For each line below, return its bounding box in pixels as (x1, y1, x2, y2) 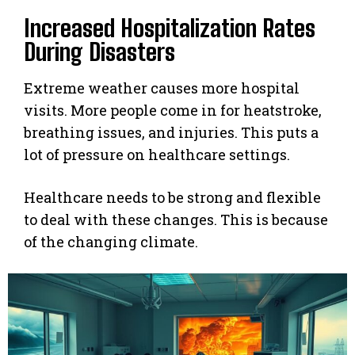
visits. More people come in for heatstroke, (24, 101, 322, 120)
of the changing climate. (24, 232, 198, 252)
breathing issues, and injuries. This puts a (24, 123, 319, 143)
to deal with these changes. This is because (24, 210, 328, 230)
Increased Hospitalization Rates (24, 13, 315, 43)
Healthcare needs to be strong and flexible (24, 188, 321, 208)
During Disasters (24, 37, 175, 67)
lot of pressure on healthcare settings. (24, 145, 290, 165)
